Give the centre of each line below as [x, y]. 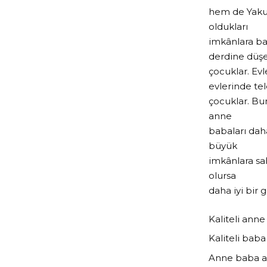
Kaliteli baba [237, 238]
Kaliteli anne [237, 219]
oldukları [228, 27]
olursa [222, 176]
